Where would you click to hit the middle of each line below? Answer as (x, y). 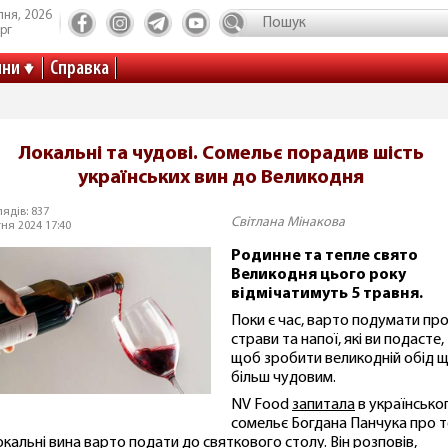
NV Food (261, 405)
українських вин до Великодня (221, 178)
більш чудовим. (283, 378)
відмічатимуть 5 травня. (327, 294)
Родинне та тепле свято (324, 256)
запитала (323, 405)
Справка (79, 69)
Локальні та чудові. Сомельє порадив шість (221, 154)
